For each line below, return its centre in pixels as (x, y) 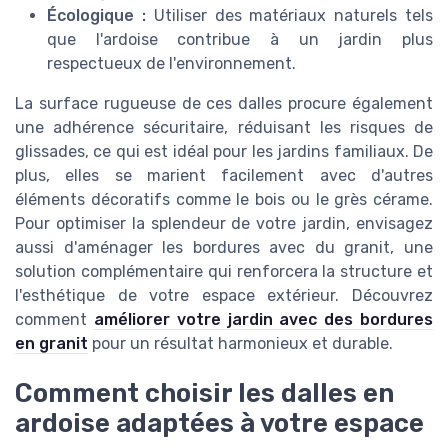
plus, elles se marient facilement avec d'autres (224, 175)
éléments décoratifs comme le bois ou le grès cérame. (224, 199)
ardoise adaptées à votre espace (219, 422)
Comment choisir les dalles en (204, 392)
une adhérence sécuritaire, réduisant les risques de (224, 127)
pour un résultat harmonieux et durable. (240, 343)
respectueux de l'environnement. (171, 63)
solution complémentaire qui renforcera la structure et (224, 271)
